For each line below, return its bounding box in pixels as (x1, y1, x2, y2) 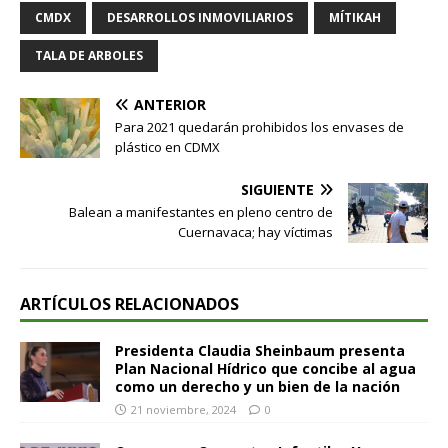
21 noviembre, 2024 (131, 401, 236, 417)
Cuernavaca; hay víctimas (178, 222, 333, 241)
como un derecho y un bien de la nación (115, 376, 400, 396)
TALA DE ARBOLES (35, 46, 143, 64)
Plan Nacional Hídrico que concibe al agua (115, 358, 416, 378)
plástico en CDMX (115, 137, 220, 156)
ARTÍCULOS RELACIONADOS (20, 292, 239, 315)
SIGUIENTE (241, 179, 314, 199)
